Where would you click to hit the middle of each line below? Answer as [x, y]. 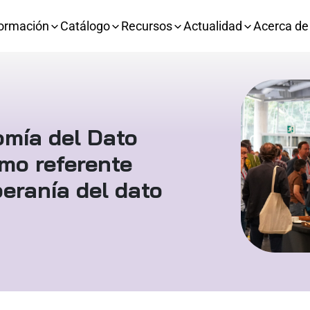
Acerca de [281, 26]
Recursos [146, 26]
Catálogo [85, 26]
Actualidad [212, 26]
